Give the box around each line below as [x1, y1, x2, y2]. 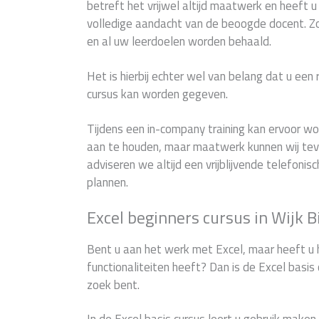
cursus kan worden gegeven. [87, 85, 228, 104]
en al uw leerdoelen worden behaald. [87, 32, 271, 51]
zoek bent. [87, 275, 140, 294]
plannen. [87, 172, 128, 192]
